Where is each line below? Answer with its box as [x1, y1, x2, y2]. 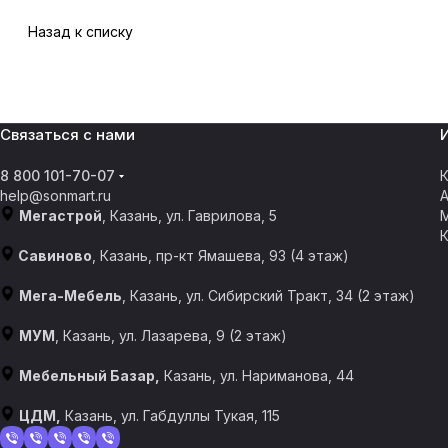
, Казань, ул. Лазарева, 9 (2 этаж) [55, 327, 287, 344]
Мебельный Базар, [19, 367, 160, 384]
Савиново [15, 247, 92, 264]
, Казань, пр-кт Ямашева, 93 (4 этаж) [92, 247, 349, 264]
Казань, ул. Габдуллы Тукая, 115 [61, 407, 280, 424]
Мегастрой [19, 207, 102, 224]
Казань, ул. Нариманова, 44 [160, 367, 354, 384]
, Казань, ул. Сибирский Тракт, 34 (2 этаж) [122, 287, 415, 304]
